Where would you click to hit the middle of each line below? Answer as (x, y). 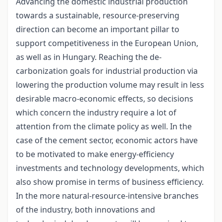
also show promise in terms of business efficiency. (110, 182)
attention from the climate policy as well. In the (104, 127)
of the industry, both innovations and (85, 210)
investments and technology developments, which (110, 168)
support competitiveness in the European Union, (107, 43)
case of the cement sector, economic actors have (107, 140)
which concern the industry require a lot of (96, 113)
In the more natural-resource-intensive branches (107, 196)
